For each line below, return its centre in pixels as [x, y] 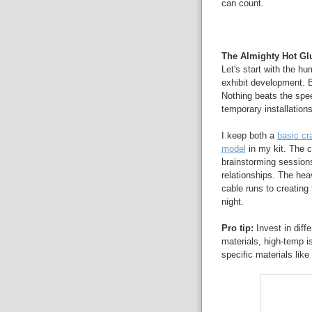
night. [232, 202]
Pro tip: [237, 228]
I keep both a [249, 135]
